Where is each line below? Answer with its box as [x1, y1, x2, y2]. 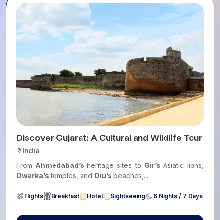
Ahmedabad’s [35, 161, 87, 169]
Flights [24, 192, 43, 200]
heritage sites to [87, 161, 144, 169]
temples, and [51, 171, 94, 180]
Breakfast [51, 192, 79, 200]
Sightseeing [110, 192, 145, 200]
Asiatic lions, [163, 161, 204, 169]
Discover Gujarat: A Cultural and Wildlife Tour [16, 132, 202, 143]
